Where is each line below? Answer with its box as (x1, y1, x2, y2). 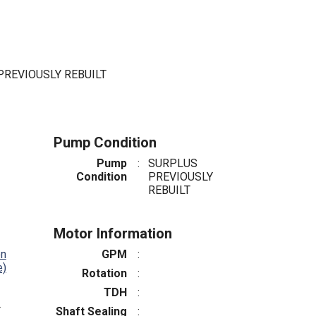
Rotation (81, 266, 127, 280)
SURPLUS (147, 156, 197, 170)
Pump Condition (54, 133, 157, 151)
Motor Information (54, 224, 172, 242)
